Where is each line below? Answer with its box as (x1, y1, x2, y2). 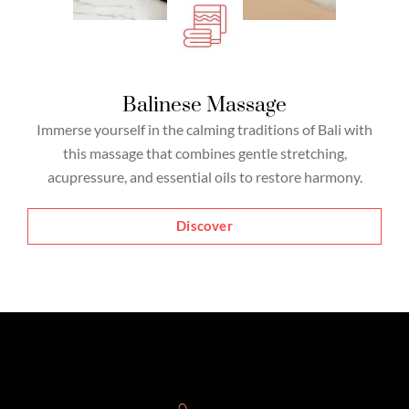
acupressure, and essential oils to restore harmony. (47, 167, 362, 185)
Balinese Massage (122, 91, 287, 119)
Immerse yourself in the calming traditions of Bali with (37, 120, 372, 138)
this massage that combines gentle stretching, (62, 143, 347, 162)
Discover (176, 217, 233, 234)
